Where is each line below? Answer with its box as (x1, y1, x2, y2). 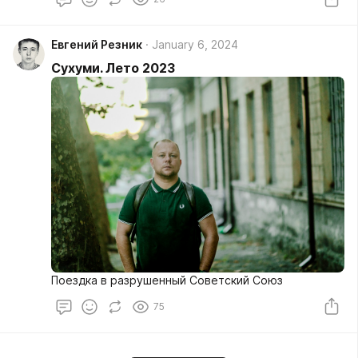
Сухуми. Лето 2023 (51, 60, 175, 77)
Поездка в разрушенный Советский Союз (51, 272, 283, 287)
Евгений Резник (51, 38, 142, 52)
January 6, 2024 (152, 38, 238, 52)
